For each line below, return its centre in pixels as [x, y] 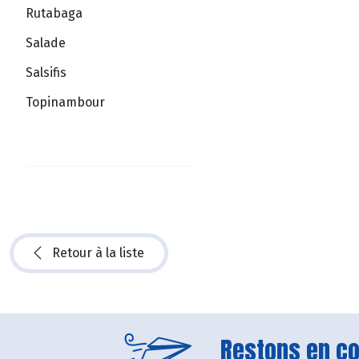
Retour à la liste [98, 252]
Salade [46, 43]
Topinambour [65, 102]
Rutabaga [54, 14]
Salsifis [46, 73]
